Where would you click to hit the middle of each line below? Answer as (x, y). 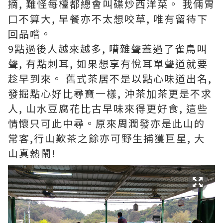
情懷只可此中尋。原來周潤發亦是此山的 (107, 123)
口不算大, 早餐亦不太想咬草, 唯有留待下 (108, 19)
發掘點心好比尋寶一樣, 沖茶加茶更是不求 (110, 94)
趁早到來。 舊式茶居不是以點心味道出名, (110, 79)
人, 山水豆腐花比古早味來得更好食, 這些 (108, 109)
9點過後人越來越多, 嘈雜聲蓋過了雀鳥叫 (108, 49)
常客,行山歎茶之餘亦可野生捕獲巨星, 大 (107, 138)
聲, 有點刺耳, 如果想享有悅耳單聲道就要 (108, 64)
